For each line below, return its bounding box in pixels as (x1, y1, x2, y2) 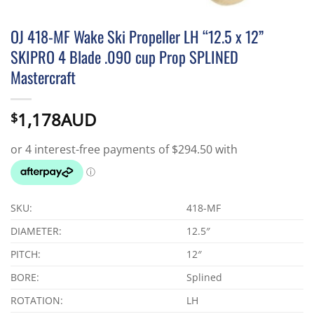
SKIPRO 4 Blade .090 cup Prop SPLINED (11, 44, 238, 68)
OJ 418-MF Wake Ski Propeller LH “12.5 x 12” (11, 24, 264, 48)
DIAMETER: (11, 224, 62, 238)
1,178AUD (18, 107, 96, 131)
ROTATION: (11, 293, 63, 307)
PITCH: (11, 247, 41, 261)
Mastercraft (11, 64, 76, 88)
